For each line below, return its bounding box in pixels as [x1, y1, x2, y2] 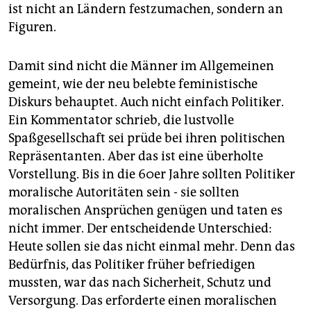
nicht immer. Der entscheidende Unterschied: [8, 220, 272, 236]
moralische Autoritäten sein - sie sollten [8, 184, 239, 200]
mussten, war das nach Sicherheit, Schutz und [8, 274, 271, 290]
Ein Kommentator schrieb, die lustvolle [8, 112, 234, 128]
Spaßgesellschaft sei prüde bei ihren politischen [8, 130, 285, 146]
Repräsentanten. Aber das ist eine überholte [8, 148, 263, 164]
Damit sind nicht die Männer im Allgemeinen [8, 58, 274, 74]
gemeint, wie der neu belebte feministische [8, 76, 258, 92]
